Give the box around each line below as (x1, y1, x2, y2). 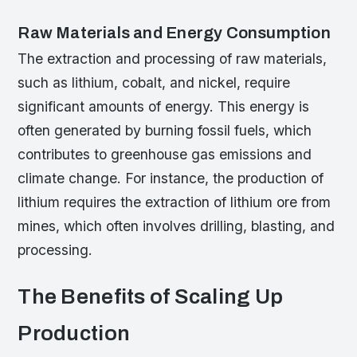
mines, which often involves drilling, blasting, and (18, 218, 335, 235)
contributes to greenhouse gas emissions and (18, 146, 312, 163)
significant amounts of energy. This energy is (18, 98, 310, 116)
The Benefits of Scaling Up (18, 285, 284, 309)
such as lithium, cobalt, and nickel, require (18, 74, 291, 92)
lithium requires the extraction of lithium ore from (18, 194, 331, 211)
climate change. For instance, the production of (18, 170, 324, 187)
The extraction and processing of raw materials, (18, 50, 328, 68)
